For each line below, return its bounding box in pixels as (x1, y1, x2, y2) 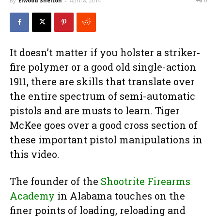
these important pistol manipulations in (10, 133, 202, 146)
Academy (10, 189, 55, 202)
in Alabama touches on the (55, 189, 185, 202)
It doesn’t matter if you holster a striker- (10, 46, 201, 59)
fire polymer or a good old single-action (10, 60, 196, 73)
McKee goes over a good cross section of (10, 118, 198, 131)
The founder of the (10, 174, 101, 187)
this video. (10, 147, 59, 160)
